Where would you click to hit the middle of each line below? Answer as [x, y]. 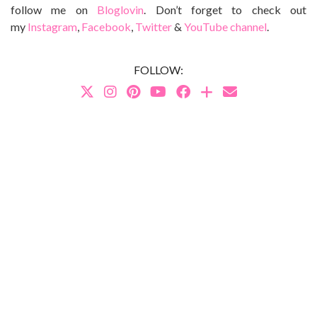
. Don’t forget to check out [225, 9]
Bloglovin [121, 9]
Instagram [52, 26]
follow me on [54, 9]
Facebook [106, 26]
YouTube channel [225, 26]
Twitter [154, 26]
